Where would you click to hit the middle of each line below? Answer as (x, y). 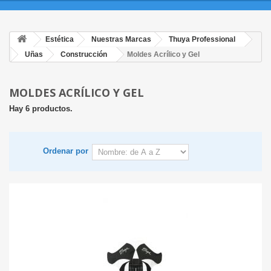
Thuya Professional (202, 40)
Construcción (84, 55)
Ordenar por (66, 151)
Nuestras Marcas (121, 40)
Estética (60, 40)
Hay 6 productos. (41, 109)
